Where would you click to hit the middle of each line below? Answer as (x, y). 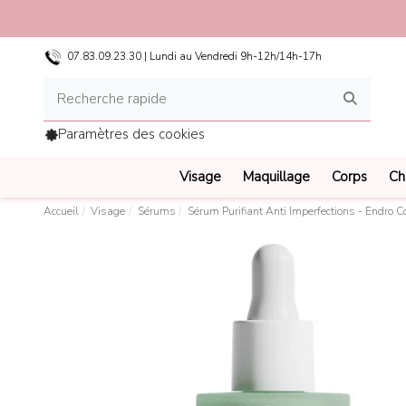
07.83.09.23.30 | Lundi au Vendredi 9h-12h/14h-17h (192, 57)
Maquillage (276, 176)
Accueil (62, 212)
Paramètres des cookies (132, 135)
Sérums (156, 212)
